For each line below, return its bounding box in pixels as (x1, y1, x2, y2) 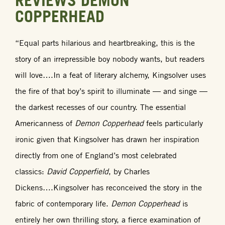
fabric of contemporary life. (15, 198, 111, 208)
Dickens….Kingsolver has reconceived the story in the (15, 182, 202, 192)
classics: (15, 166, 47, 176)
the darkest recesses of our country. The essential (15, 101, 186, 112)
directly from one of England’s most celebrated (15, 150, 177, 160)
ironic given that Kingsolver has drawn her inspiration (15, 134, 199, 144)
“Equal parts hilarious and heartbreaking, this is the (15, 37, 195, 48)
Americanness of (15, 118, 75, 128)
